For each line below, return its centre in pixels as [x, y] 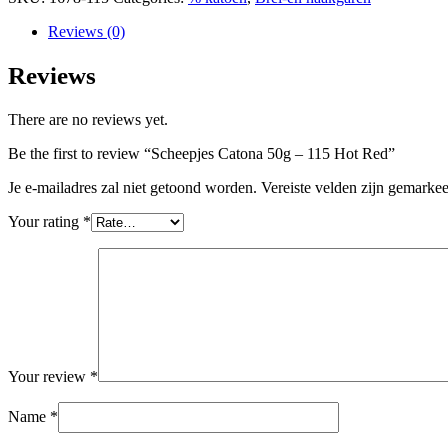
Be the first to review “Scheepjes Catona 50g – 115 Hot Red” [201, 153]
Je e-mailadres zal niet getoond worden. [132, 187]
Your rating [45, 221]
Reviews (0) [86, 32]
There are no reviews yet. [88, 119]
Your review [49, 376]
